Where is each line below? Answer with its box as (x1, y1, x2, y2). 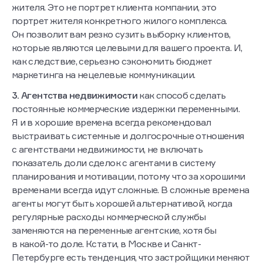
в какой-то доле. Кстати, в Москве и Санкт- (12, 238, 201, 250)
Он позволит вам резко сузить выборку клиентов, (12, 28, 231, 41)
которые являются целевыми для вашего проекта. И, (12, 42, 242, 54)
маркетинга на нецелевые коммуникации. (12, 69, 195, 81)
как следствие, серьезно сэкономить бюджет (12, 55, 212, 68)
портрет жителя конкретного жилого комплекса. (12, 15, 227, 27)
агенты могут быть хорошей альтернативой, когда (12, 197, 232, 210)
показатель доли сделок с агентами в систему (12, 157, 216, 169)
